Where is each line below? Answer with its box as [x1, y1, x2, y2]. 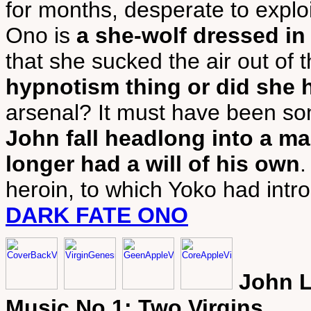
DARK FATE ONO [6, 203, 188, 228]
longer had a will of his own [6, 151, 300, 176]
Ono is [6, 23, 76, 48]
